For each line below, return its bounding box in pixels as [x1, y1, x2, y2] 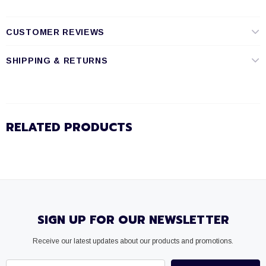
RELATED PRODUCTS [6, 118, 132, 136]
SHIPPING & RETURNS [6, 56, 108, 65]
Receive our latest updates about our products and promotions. [33, 237, 233, 245]
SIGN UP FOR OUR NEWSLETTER [37, 211, 229, 229]
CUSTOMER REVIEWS [6, 27, 105, 37]
